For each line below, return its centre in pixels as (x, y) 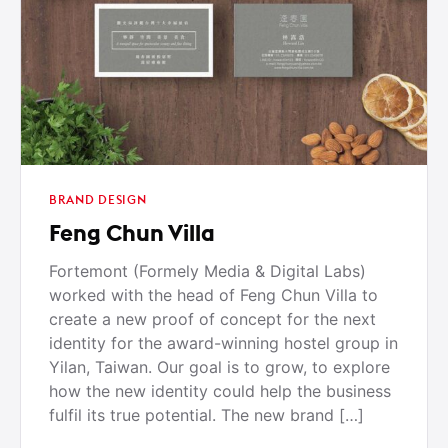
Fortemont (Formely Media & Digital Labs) (207, 271)
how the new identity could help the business (220, 391)
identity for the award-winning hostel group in (223, 343)
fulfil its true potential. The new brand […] (206, 415)
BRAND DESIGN (98, 200)
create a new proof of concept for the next (212, 319)
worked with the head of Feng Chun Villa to (213, 295)
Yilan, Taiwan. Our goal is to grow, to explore (219, 367)
